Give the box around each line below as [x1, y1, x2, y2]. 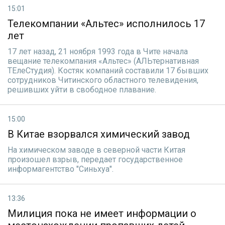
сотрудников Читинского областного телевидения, [8, 75, 198, 85]
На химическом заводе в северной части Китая [8, 145, 185, 155]
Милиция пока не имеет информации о [8, 207, 196, 219]
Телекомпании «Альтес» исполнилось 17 [8, 18, 205, 30]
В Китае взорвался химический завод [8, 128, 190, 140]
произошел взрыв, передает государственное [8, 155, 183, 164]
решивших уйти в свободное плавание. [8, 85, 156, 94]
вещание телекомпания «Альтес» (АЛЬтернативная [8, 56, 199, 66]
